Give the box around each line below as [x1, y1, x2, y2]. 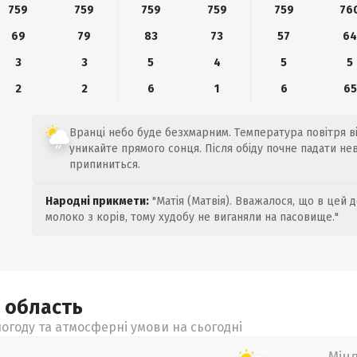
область [5, 296, 83, 320]
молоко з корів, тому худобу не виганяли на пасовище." [45, 210, 339, 224]
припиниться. [69, 158, 140, 171]
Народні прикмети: [45, 194, 149, 208]
